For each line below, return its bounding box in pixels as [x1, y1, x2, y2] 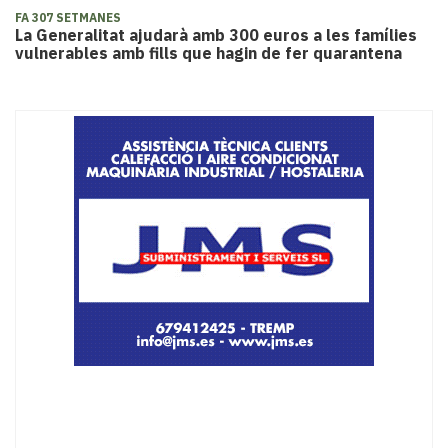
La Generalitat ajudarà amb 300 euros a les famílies [15, 25, 417, 46]
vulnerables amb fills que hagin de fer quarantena [15, 43, 402, 64]
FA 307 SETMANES [15, 10, 121, 26]
